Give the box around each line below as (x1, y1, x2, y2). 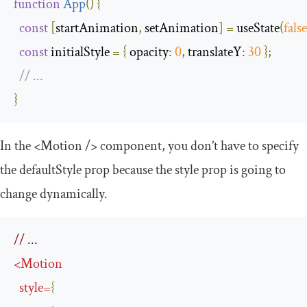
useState (234, 19, 280, 37)
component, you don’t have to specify (97, 136, 299, 155)
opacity (130, 42, 169, 61)
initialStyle (48, 42, 112, 61)
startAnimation (56, 19, 138, 37)
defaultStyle (19, 160, 82, 179)
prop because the (82, 160, 175, 179)
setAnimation (142, 19, 219, 37)
